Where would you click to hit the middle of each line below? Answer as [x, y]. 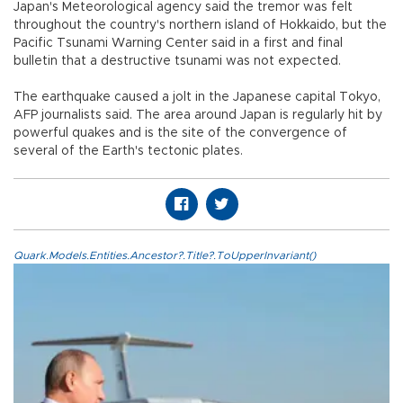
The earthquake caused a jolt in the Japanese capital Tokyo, [197, 98]
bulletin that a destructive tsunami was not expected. [177, 62]
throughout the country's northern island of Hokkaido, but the [200, 26]
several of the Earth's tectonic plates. [128, 152]
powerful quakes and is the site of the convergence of [180, 134]
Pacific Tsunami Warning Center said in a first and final [178, 44]
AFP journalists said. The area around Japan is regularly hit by [198, 116]
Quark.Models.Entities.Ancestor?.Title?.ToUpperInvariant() [165, 256]
